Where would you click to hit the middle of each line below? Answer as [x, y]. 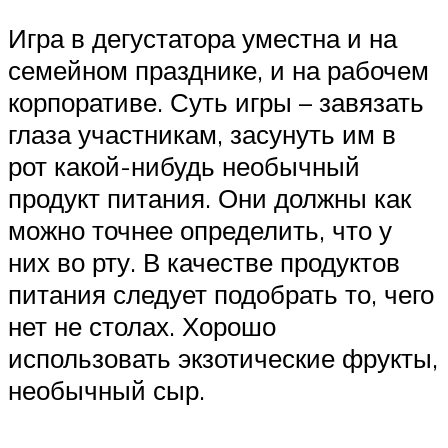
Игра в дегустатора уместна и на [202, 38]
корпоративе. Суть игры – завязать [216, 102]
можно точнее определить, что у [200, 230]
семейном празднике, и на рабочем [218, 70]
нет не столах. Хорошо [142, 326]
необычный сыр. [106, 390]
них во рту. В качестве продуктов [204, 262]
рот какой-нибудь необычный [184, 166]
